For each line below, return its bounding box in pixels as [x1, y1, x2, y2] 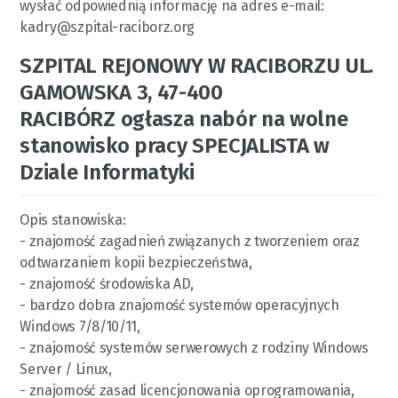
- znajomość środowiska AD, [20, 275, 195, 292]
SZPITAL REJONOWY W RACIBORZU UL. [20, 52, 374, 78]
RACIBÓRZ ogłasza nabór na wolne [20, 106, 348, 131]
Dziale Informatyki [20, 159, 195, 185]
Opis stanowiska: [20, 211, 126, 228]
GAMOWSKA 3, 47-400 [20, 79, 223, 105]
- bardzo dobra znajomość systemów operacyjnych [20, 296, 339, 314]
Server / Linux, [20, 360, 112, 378]
